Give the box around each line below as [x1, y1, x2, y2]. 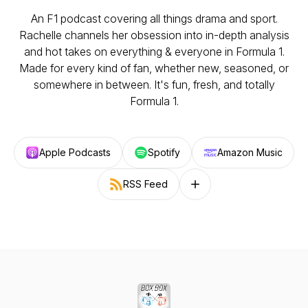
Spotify [148, 146, 180, 158]
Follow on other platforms [187, 184, 302, 196]
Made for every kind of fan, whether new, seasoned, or [19, 61, 289, 75]
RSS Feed [122, 178, 168, 190]
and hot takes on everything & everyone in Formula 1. [23, 45, 285, 58]
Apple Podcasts [39, 146, 111, 158]
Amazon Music [217, 146, 283, 158]
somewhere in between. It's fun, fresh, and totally [33, 78, 275, 91]
